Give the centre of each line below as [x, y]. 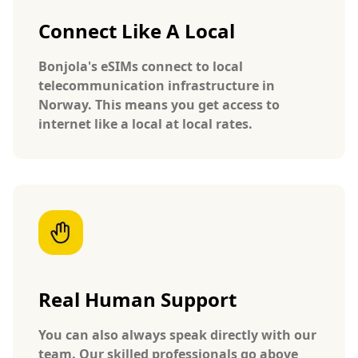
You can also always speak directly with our [177, 334]
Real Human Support [137, 299]
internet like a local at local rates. [145, 123]
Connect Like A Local [137, 30]
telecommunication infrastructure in [157, 85]
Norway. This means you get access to [159, 104]
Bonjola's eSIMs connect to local [141, 66]
